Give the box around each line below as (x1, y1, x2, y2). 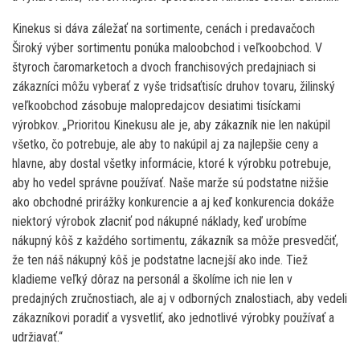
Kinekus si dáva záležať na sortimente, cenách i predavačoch (12, 20, 315, 36)
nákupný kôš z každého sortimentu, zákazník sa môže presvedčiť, (12, 232, 338, 248)
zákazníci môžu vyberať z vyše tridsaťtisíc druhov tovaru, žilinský (12, 78, 335, 94)
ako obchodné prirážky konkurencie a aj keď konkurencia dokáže (12, 194, 334, 210)
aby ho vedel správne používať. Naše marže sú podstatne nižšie (12, 174, 329, 190)
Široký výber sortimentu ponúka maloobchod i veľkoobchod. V (12, 39, 322, 55)
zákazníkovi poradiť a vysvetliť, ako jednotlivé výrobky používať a (12, 309, 334, 325)
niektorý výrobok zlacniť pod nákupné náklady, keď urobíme (12, 213, 307, 229)
